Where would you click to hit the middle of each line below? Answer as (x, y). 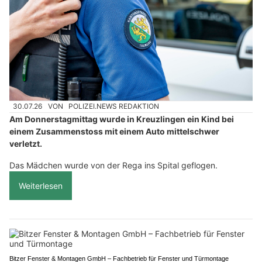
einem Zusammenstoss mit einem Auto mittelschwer (114, 131)
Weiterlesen (41, 185)
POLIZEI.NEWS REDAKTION (114, 106)
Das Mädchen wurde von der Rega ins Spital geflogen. (113, 165)
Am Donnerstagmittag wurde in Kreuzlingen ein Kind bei (122, 119)
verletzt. (26, 143)
